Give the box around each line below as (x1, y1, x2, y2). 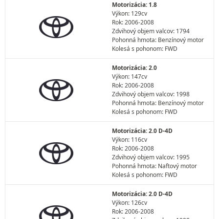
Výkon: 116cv (112, 135, 147, 144)
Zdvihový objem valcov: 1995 (112, 153, 190, 161)
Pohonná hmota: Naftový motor (112, 162, 197, 170)
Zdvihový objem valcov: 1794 (112, 27, 190, 35)
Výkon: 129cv (112, 9, 147, 18)
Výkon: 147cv (112, 72, 147, 81)
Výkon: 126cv (112, 198, 147, 207)
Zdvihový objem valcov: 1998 (112, 90, 190, 98)
